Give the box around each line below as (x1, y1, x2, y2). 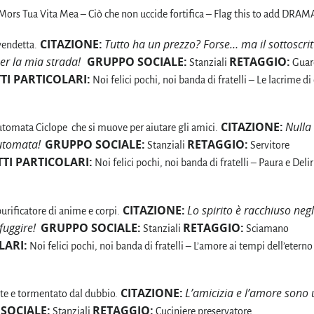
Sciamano (244, 222, 289, 234)
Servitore (248, 139, 289, 151)
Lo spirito (187, 202, 235, 218)
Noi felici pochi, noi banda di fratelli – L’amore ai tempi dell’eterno (27, 240, 313, 252)
